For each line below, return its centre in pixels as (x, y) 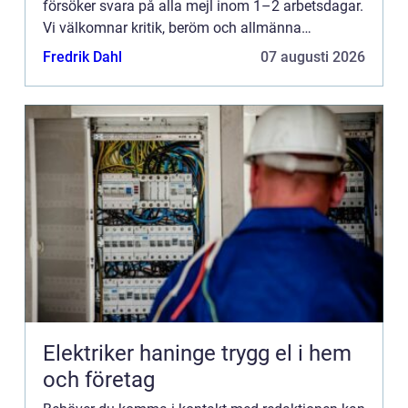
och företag (99, 379)
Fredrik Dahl (82, 56)
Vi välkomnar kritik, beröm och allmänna (172, 27)
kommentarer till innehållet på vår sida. (168, 49)
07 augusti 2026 (313, 56)
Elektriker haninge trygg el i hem (132, 353)
